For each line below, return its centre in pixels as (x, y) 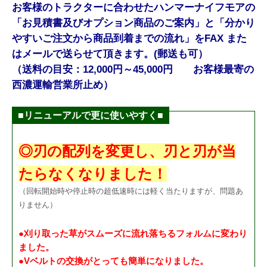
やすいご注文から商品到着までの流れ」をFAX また (129, 38)
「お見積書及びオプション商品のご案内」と (113, 23)
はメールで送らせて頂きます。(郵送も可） (110, 54)
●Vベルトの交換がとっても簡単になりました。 (114, 260)
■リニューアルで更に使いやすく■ (91, 115)
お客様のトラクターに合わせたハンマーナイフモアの (133, 7)
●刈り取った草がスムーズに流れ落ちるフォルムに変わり (133, 233)
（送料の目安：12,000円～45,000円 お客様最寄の (133, 69)
